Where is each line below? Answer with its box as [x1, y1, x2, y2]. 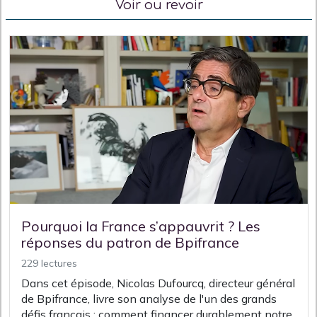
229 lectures [21, 256, 77, 270]
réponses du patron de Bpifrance [21, 233, 239, 251]
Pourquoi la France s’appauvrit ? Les [21, 217, 260, 235]
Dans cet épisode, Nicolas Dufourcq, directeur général [21, 275, 295, 290]
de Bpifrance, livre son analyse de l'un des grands [21, 291, 277, 306]
